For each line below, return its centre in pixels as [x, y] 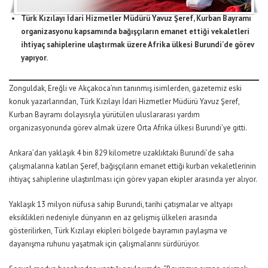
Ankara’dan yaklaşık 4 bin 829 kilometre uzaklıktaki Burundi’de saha [121, 153]
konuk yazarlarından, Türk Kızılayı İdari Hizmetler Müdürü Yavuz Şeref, [124, 102]
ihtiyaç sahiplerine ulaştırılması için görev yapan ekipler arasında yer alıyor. [133, 179]
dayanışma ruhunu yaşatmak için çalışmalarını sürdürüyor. [104, 244]
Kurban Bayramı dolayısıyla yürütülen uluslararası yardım [104, 115]
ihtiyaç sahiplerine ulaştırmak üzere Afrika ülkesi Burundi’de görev [138, 44]
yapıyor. [34, 57]
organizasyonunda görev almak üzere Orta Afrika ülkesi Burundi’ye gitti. [128, 128]
